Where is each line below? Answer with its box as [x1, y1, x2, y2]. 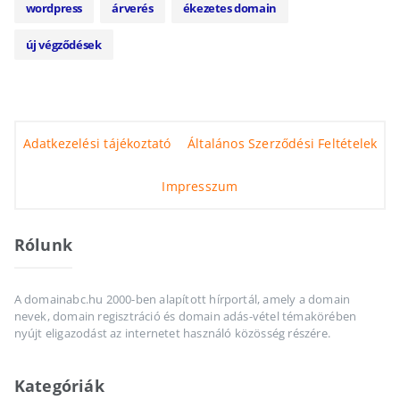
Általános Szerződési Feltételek [187, 134, 378, 152]
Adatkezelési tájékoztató [22, 134, 171, 152]
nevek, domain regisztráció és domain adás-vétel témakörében [13, 307, 357, 324]
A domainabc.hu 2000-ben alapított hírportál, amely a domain [13, 290, 351, 307]
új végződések [25, 36, 102, 53]
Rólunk [13, 233, 72, 255]
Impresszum [162, 177, 238, 195]
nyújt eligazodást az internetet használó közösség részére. [13, 324, 330, 341]
